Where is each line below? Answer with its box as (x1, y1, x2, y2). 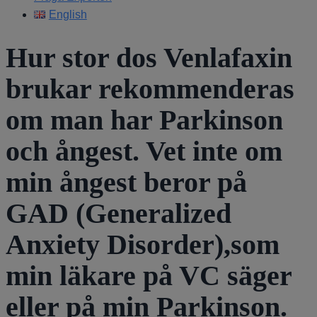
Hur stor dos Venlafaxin (6, 41, 292, 74)
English (48, 8, 87, 21)
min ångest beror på (6, 166, 247, 198)
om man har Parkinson (6, 103, 283, 136)
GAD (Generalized (6, 197, 231, 229)
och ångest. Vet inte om (6, 134, 282, 167)
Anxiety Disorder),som (6, 228, 279, 260)
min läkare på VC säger (6, 259, 292, 292)
